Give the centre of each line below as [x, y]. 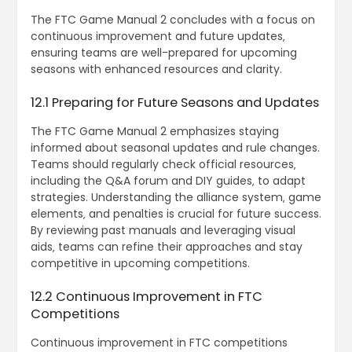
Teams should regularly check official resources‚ [163, 165]
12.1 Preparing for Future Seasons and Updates [174, 103]
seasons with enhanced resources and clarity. [156, 70]
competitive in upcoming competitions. [140, 264]
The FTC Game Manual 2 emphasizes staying [154, 132]
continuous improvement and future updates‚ [158, 37]
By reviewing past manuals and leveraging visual [163, 231]
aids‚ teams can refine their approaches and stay [166, 247]
